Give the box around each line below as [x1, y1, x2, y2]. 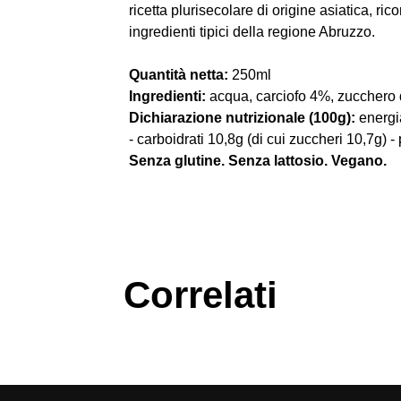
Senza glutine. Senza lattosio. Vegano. [129, 153, 387, 169]
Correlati [124, 274, 277, 317]
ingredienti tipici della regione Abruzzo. [129, 24, 375, 40]
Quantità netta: [129, 67, 228, 83]
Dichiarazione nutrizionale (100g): [129, 110, 355, 126]
